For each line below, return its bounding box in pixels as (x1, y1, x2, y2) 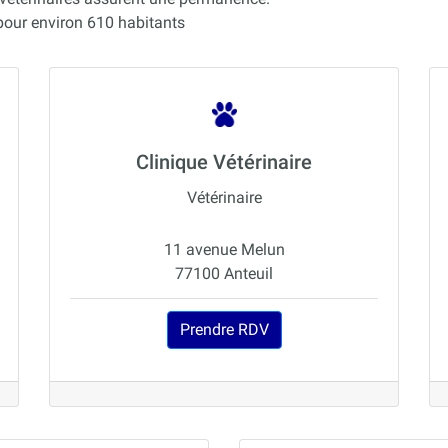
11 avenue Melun (163, 240, 285, 260)
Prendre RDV (179, 320, 269, 340)
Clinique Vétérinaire (136, 150, 312, 175)
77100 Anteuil (175, 264, 273, 284)
